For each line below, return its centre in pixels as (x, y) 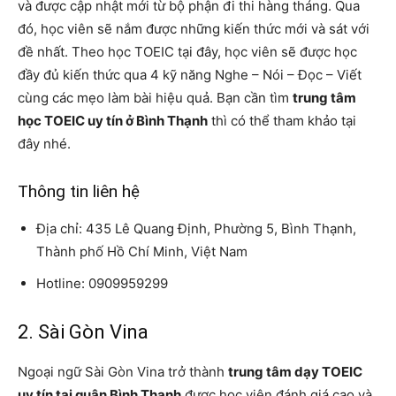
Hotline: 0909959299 (102, 284)
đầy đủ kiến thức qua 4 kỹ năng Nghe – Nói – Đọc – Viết (190, 75)
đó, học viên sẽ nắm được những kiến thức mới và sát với (194, 29)
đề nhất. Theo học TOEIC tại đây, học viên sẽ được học (187, 52)
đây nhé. (44, 144)
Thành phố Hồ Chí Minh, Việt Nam (142, 252)
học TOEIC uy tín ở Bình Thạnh (113, 121)
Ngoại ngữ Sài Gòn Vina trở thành (123, 372)
